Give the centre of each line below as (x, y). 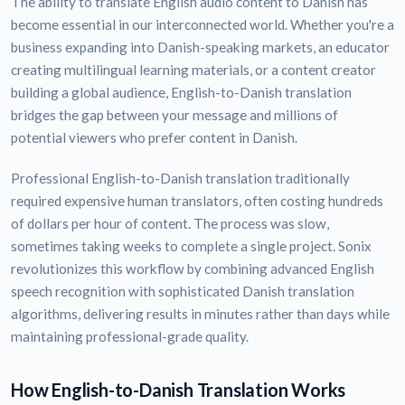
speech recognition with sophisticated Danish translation (183, 292)
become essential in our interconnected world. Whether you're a (202, 25)
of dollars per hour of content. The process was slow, (170, 224)
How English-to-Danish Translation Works (179, 390)
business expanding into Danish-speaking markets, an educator (200, 47)
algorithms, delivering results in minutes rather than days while (200, 314)
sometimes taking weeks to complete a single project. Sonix (191, 246)
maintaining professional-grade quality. (130, 337)
